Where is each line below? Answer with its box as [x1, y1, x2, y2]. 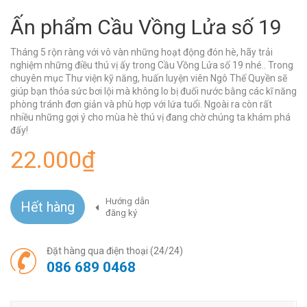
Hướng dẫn [106, 195, 149, 206]
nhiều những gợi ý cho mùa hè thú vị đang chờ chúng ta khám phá [10, 111, 291, 123]
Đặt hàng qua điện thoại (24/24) [47, 245, 183, 256]
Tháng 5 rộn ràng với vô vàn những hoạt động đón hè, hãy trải [10, 46, 273, 58]
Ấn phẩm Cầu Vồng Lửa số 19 [10, 14, 282, 39]
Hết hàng [21, 198, 75, 215]
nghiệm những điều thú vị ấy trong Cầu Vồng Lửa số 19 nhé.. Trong [10, 59, 293, 71]
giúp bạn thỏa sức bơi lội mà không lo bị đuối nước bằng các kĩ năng [10, 85, 297, 97]
